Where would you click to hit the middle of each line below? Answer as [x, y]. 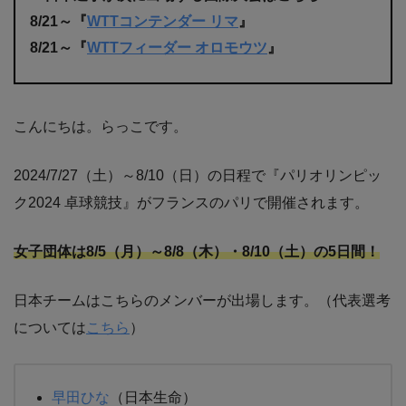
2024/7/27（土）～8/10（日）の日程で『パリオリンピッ [198, 175]
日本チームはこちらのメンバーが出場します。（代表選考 [202, 300]
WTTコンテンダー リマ [163, 21]
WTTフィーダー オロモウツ [177, 48]
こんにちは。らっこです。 [101, 126]
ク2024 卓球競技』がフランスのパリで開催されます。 [191, 203]
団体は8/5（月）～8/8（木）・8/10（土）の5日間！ [211, 251]
